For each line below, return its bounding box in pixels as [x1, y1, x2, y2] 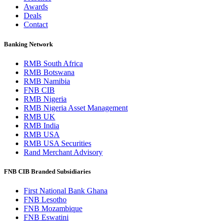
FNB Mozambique [24, 204, 82, 213]
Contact [24, 20, 48, 29]
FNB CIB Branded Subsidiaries [4, 167, 91, 175]
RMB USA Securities [24, 139, 91, 147]
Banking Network [4, 40, 53, 48]
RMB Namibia [24, 76, 70, 85]
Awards [24, 2, 48, 11]
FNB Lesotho [24, 195, 67, 204]
